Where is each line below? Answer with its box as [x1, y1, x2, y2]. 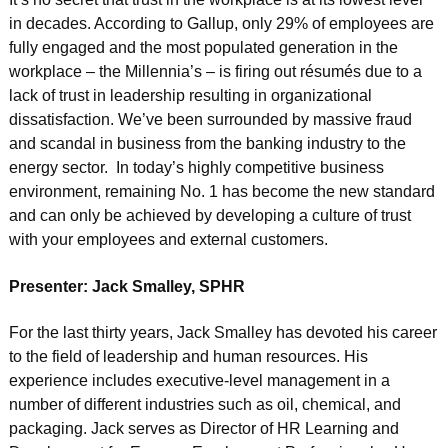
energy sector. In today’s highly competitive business [8, 159, 384, 177]
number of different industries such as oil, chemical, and [8, 396, 401, 414]
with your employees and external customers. [8, 231, 328, 249]
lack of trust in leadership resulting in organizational [8, 87, 372, 105]
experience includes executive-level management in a [8, 372, 390, 390]
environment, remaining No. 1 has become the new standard [8, 183, 435, 201]
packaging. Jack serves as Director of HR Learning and [8, 420, 399, 438]
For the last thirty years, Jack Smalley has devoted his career [8, 324, 437, 342]
